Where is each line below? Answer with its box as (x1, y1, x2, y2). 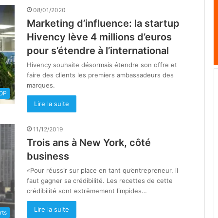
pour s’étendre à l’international (27, 45, 169, 57)
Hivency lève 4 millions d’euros (27, 31, 172, 43)
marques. (27, 81, 55, 90)
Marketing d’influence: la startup (27, 18, 180, 30)
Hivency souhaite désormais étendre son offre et (27, 61, 177, 69)
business (27, 150, 69, 163)
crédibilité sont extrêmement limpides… (27, 187, 147, 195)
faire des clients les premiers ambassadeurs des (27, 71, 174, 79)
